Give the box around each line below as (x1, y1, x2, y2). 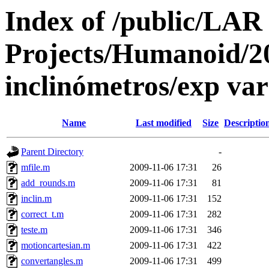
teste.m (21, 225, 47, 235)
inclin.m (21, 193, 52, 204)
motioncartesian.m (21, 240, 90, 251)
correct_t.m (21, 209, 64, 220)
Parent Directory (21, 147, 83, 157)
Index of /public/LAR (5, 5, 262, 37)
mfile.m (21, 162, 50, 173)
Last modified (136, 118, 192, 128)
